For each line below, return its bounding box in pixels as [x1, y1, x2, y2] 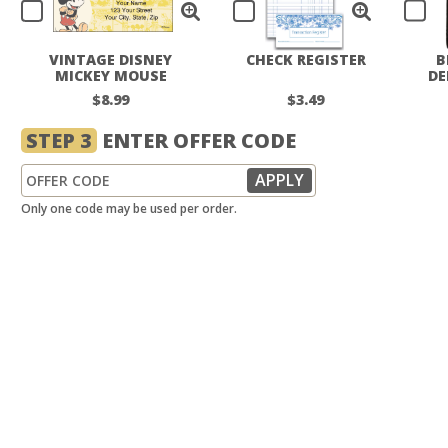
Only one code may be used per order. [21, 200, 237, 217]
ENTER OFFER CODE [97, 127, 296, 154]
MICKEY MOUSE [54, 66, 167, 85]
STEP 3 [26, 127, 92, 154]
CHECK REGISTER [245, 50, 366, 69]
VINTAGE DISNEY [49, 50, 172, 69]
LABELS [84, 82, 137, 101]
